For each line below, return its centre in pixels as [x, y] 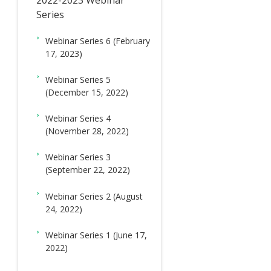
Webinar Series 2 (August [94, 196]
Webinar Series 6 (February [98, 41]
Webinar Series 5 [78, 79]
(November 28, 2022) [87, 131]
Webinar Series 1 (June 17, [96, 235]
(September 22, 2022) [88, 170]
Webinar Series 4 [78, 119]
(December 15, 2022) [87, 92]
